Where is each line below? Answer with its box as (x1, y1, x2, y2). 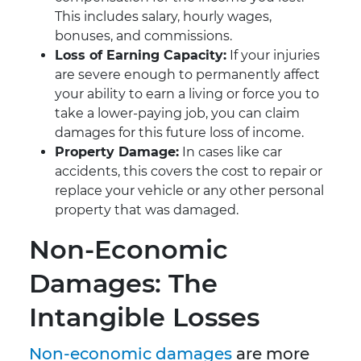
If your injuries (226, 48, 320, 64)
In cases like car (179, 144, 282, 160)
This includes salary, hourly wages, (55, 9, 272, 25)
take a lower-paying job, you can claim (55, 106, 300, 122)
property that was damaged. (55, 202, 239, 218)
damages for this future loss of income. (55, 125, 304, 141)
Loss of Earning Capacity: (55, 48, 226, 64)
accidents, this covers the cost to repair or (55, 164, 322, 180)
